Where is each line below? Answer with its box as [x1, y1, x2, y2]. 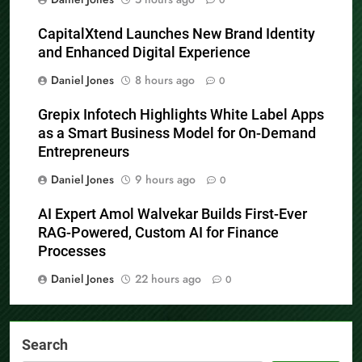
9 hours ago [135, 170, 196, 187]
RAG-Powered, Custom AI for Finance [38, 224, 279, 241]
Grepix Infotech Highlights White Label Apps [38, 106, 324, 123]
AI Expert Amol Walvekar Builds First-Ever [38, 205, 307, 222]
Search [22, 335, 68, 353]
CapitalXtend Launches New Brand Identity [38, 25, 315, 42]
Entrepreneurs [38, 143, 129, 160]
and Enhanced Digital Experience [38, 44, 250, 61]
